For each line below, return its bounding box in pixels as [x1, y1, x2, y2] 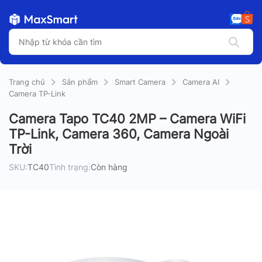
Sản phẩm [62, 77, 98, 87]
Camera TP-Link [9, 89, 65, 98]
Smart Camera [115, 77, 166, 87]
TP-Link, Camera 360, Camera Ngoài [9, 126, 229, 142]
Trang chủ [9, 77, 45, 87]
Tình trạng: [49, 162, 91, 172]
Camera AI [182, 77, 219, 87]
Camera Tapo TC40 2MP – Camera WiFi [9, 111, 246, 126]
